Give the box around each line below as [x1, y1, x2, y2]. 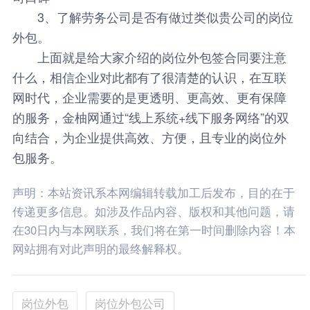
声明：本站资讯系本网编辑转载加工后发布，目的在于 [12, 183, 295, 201]
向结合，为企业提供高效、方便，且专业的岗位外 [12, 127, 286, 146]
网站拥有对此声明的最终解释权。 [12, 239, 189, 257]
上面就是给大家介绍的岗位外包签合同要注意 [12, 47, 286, 66]
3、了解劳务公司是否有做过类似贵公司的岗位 [12, 7, 293, 26]
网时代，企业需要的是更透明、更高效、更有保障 [12, 87, 286, 106]
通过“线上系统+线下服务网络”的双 [99, 107, 289, 126]
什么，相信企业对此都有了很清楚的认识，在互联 [12, 67, 286, 86]
